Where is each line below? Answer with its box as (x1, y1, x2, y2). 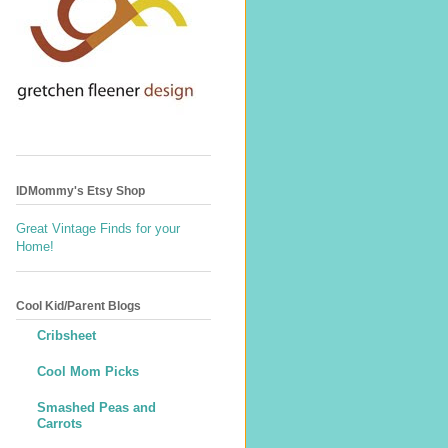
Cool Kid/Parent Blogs (16, 298, 141, 313)
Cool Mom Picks (37, 364, 139, 380)
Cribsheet (37, 328, 96, 344)
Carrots (37, 416, 82, 432)
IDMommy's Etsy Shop (16, 183, 145, 198)
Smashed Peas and (37, 400, 156, 416)
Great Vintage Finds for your (16, 220, 180, 236)
